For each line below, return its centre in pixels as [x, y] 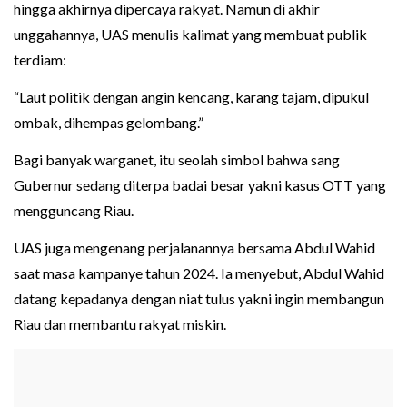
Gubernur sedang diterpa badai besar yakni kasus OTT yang [200, 185]
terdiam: [40, 60]
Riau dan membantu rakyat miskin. [120, 324]
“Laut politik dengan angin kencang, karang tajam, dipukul [191, 97]
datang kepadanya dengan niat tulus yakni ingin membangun [199, 299]
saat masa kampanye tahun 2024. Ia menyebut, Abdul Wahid [199, 273]
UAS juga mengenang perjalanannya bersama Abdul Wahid [194, 248]
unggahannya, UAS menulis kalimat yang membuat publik [190, 35]
